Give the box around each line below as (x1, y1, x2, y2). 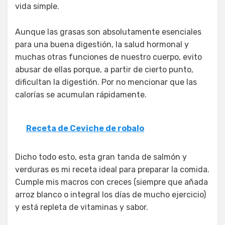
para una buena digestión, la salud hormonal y (15, 39, 189, 49)
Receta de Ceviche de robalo (26, 123, 144, 133)
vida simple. (15, 1, 59, 11)
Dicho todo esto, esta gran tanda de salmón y (15, 152, 187, 162)
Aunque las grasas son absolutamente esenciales (15, 27, 201, 37)
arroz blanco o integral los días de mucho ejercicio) (15, 189, 206, 199)
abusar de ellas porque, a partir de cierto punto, (15, 64, 193, 74)
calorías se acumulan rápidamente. (15, 89, 147, 99)
